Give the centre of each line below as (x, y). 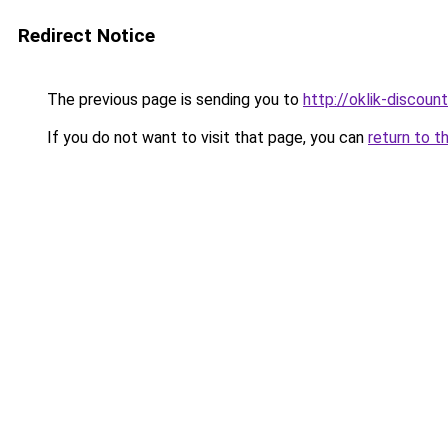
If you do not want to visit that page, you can (205, 137)
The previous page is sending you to (173, 99)
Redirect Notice (86, 35)
